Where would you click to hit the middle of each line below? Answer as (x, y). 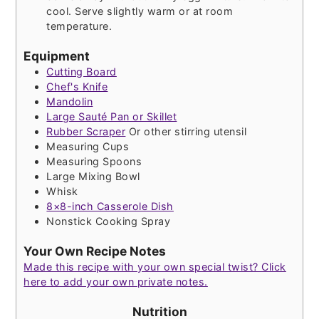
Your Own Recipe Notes (95, 251)
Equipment (57, 56)
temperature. (79, 26)
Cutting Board (82, 72)
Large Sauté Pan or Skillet (112, 117)
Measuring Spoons (94, 162)
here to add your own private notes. (116, 281)
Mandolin (70, 102)
